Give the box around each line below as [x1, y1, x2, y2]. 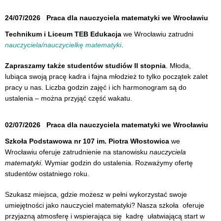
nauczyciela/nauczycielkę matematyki [5, 40, 121, 49]
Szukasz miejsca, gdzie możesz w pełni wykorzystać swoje [5, 190, 187, 198]
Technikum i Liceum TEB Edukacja [5, 30, 121, 38]
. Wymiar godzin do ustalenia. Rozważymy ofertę [41, 158, 193, 167]
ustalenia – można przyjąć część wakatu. [5, 94, 132, 102]
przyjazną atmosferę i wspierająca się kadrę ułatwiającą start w [5, 212, 205, 220]
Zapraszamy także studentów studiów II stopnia [5, 61, 166, 70]
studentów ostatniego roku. [5, 169, 89, 178]
